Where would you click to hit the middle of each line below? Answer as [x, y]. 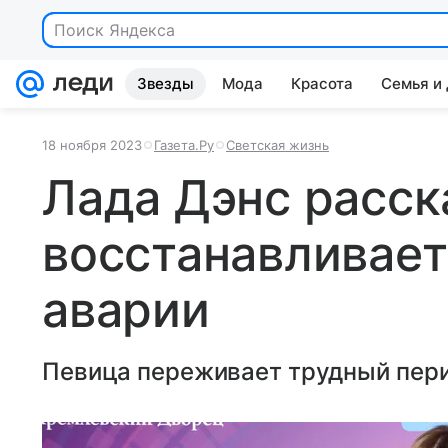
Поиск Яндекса [114, 30]
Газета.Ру [184, 145]
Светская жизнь [277, 145]
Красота [322, 83]
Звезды [165, 83]
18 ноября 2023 [92, 145]
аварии [126, 309]
